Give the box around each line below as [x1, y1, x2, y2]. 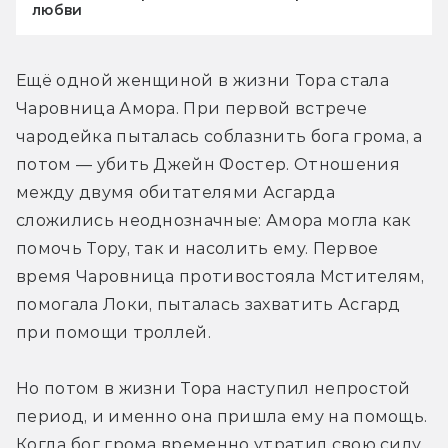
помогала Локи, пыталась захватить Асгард [16, 294, 401, 314]
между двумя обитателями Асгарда [16, 182, 335, 202]
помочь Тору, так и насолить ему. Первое [16, 238, 379, 258]
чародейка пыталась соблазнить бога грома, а [16, 126, 423, 146]
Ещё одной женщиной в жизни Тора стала [16, 70, 389, 90]
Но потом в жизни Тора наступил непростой [16, 378, 411, 398]
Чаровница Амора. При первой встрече [16, 98, 368, 118]
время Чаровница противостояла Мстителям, [16, 266, 425, 286]
